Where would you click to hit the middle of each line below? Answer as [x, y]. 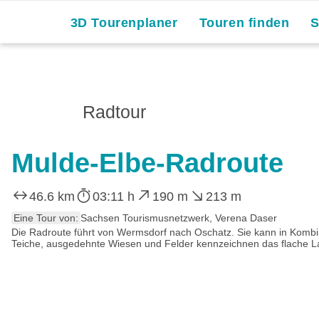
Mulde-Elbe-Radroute [147, 163]
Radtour [114, 112]
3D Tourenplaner [124, 23]
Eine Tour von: [46, 218]
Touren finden [244, 23]
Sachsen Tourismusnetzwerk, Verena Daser [179, 218]
